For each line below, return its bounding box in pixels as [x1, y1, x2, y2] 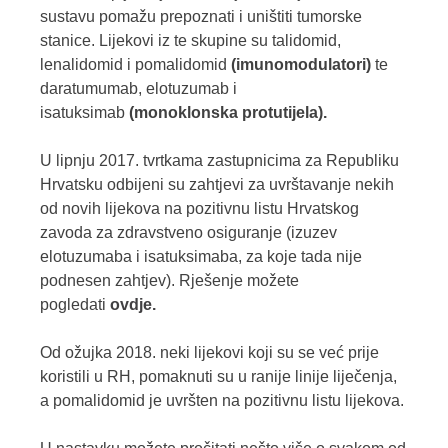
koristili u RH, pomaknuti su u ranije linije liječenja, [40, 368, 397, 386]
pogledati [40, 296, 110, 314]
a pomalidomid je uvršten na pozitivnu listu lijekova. [40, 392, 404, 410]
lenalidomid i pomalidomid [40, 56, 231, 74]
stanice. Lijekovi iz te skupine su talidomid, [40, 32, 341, 50]
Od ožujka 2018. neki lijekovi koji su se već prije [40, 344, 379, 362]
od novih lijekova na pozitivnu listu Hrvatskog [40, 200, 359, 218]
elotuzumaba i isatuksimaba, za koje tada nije [40, 248, 362, 266]
